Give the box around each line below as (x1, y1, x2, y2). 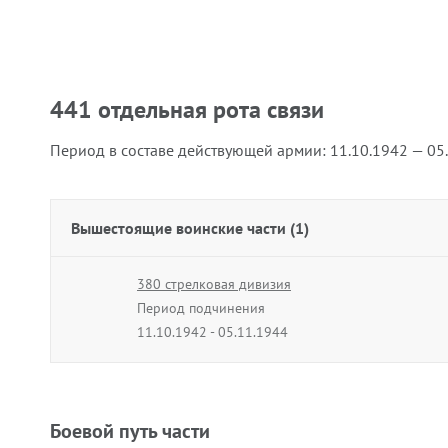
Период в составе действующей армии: (50, 140, 330, 160)
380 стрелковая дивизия (137, 275, 291, 293)
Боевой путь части (50, 418, 210, 444)
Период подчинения (137, 299, 265, 317)
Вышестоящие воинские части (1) (71, 218, 309, 238)
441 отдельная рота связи (50, 94, 324, 125)
